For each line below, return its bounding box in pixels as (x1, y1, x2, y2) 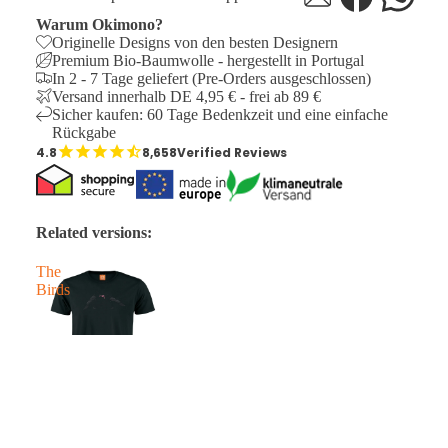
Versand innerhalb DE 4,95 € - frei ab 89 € (52, 87, 321, 105)
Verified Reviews (177, 143, 287, 161)
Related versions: (36, 223, 152, 241)
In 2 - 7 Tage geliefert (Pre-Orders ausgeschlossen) (52, 69, 371, 87)
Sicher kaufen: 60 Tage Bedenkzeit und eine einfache (52, 105, 388, 123)
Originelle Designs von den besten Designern (52, 33, 338, 51)
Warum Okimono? (36, 15, 163, 33)
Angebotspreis (131, 414, 227, 432)
